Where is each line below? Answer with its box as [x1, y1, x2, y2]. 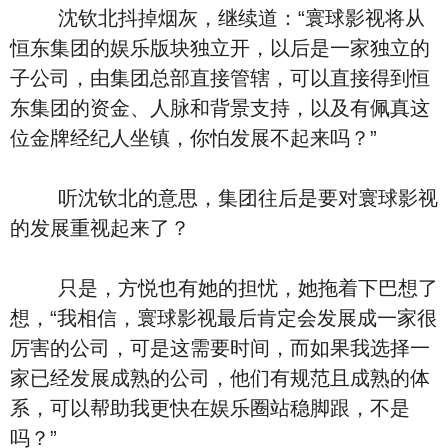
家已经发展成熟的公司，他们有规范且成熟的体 [10, 367, 430, 389]
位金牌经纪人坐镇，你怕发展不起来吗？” [10, 127, 377, 149]
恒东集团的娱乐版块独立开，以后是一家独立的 [10, 37, 430, 59]
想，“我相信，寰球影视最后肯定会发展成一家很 [10, 307, 437, 329]
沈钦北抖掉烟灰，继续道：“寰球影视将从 [10, 7, 425, 29]
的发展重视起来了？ [10, 217, 190, 239]
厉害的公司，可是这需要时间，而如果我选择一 [10, 337, 430, 359]
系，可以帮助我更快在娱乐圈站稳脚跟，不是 [10, 397, 410, 419]
